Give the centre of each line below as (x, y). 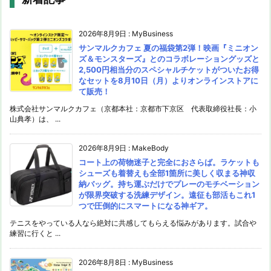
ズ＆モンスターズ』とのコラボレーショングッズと (169, 58)
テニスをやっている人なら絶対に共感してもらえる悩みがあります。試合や (133, 223)
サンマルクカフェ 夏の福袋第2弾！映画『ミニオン (168, 47)
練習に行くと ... (35, 233)
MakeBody (150, 148)
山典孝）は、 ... (35, 119)
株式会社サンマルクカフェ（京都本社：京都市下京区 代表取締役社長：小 (133, 108)
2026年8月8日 (103, 262)
